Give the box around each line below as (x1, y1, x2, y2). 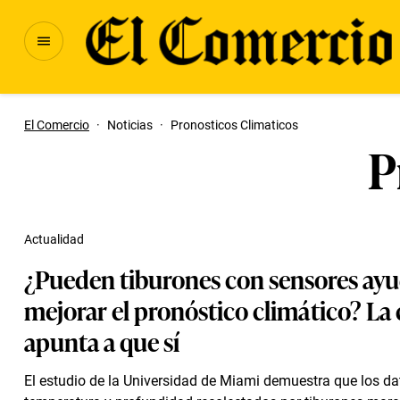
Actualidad (24, 232, 84, 246)
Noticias (107, 118, 153, 132)
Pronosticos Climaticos (171, 118, 298, 132)
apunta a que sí (24, 322, 179, 359)
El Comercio (24, 118, 89, 132)
